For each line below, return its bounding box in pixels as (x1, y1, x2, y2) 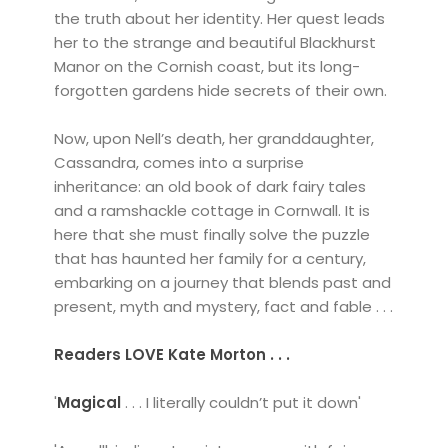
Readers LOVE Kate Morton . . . (53, 344, 290, 366)
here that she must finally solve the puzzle (53, 224, 370, 246)
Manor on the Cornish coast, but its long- (53, 56, 360, 78)
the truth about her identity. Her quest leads (53, 8, 385, 30)
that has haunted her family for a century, (53, 248, 366, 270)
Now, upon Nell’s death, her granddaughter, (53, 128, 374, 150)
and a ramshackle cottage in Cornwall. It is (53, 200, 370, 222)
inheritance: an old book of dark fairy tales (53, 176, 366, 198)
